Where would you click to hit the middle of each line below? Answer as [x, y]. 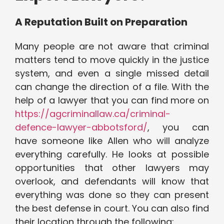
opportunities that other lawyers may [112, 168]
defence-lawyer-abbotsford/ [81, 127]
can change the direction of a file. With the [112, 87]
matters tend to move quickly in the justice [112, 60]
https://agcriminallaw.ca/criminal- [93, 114]
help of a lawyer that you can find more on [112, 100]
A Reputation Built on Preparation [101, 22]
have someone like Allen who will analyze [112, 141]
